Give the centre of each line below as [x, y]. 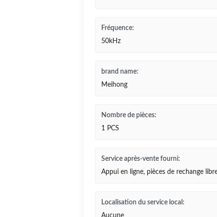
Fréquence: [118, 28]
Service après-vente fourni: [141, 159]
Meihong [114, 85]
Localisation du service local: [143, 202]
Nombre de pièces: [129, 115]
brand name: [120, 72]
